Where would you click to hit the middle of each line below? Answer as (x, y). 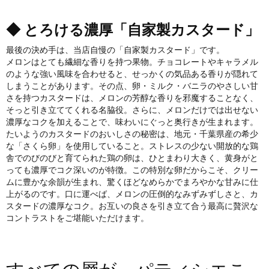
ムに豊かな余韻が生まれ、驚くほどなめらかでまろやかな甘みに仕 (132, 182)
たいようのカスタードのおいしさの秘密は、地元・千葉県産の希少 (132, 134)
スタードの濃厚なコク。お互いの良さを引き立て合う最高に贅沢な (132, 206)
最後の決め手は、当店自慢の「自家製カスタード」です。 (115, 50)
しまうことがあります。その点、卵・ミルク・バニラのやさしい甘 (132, 86)
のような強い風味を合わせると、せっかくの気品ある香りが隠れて (132, 74)
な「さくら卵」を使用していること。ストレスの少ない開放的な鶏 (132, 146)
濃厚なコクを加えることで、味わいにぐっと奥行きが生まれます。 (132, 122)
